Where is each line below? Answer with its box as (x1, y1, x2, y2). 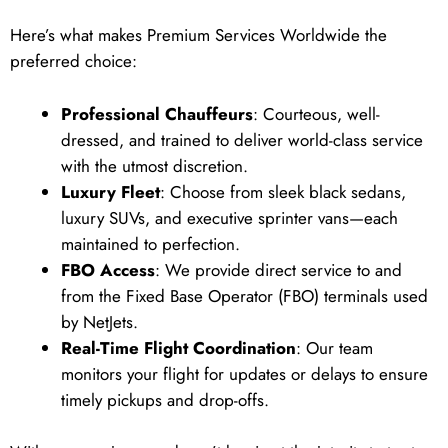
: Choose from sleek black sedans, (160, 180, 406, 205)
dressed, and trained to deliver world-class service (61, 128, 423, 153)
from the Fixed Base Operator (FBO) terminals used (61, 284, 428, 309)
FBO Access (61, 258, 155, 283)
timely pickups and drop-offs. (61, 388, 269, 413)
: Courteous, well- (253, 102, 380, 127)
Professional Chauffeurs (61, 102, 253, 127)
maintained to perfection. (61, 232, 240, 257)
